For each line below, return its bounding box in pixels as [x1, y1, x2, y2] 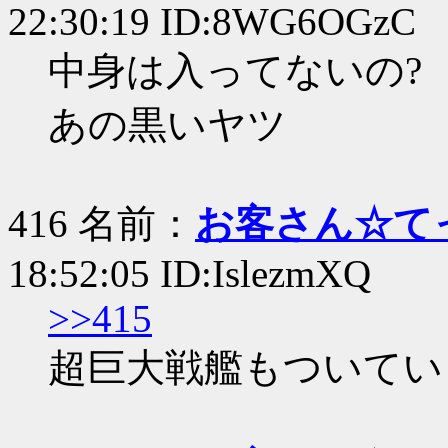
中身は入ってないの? [48, 49, 422, 92]
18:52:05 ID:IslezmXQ [8, 252, 371, 295]
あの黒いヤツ [48, 103, 287, 146]
